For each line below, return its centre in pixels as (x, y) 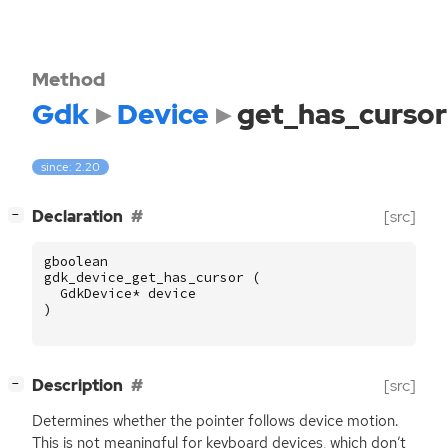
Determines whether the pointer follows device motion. (215, 421)
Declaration (77, 217)
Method (68, 79)
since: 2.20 (71, 167)
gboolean (76, 262)
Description (77, 386)
